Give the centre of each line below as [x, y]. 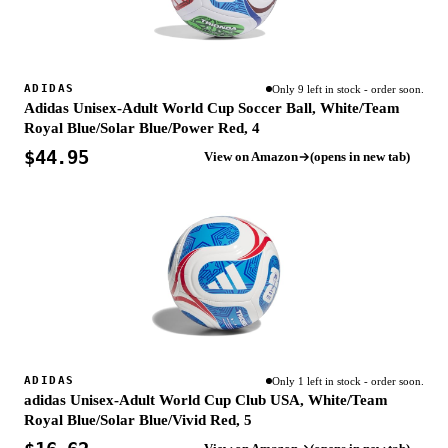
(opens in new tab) [360, 157]
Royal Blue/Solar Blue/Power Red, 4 [142, 128]
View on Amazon [251, 157]
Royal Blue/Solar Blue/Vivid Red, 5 [138, 420]
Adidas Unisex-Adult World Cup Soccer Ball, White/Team [212, 108]
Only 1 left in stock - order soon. [348, 381]
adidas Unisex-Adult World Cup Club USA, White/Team [206, 400]
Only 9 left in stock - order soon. [348, 89]
